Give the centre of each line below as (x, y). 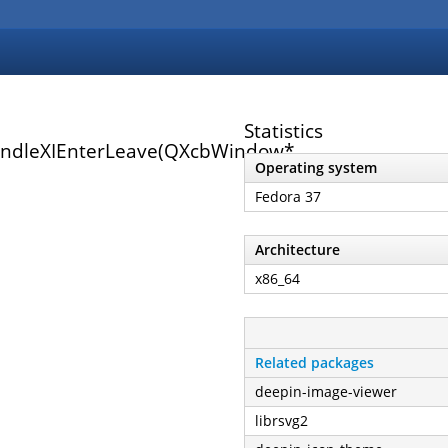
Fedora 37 (288, 196)
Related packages (314, 362)
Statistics (283, 131)
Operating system (316, 167)
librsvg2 (281, 420)
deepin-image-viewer (326, 391)
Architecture (297, 249)
